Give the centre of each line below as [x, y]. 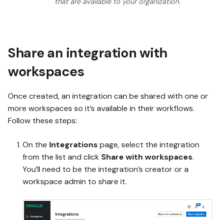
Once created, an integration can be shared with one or [108, 96]
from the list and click [62, 157]
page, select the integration [149, 144]
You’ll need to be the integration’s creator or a [106, 169]
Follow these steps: [42, 120]
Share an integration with [88, 53]
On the [36, 144]
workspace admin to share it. [75, 181]
